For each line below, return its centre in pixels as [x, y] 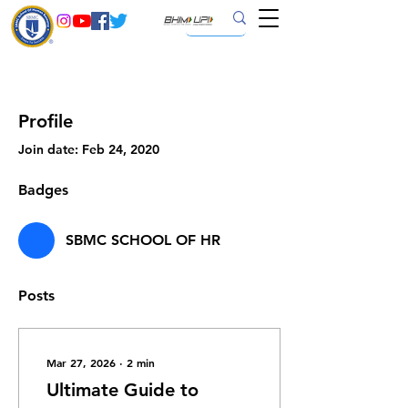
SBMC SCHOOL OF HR [143, 240]
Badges [43, 190]
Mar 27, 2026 [81, 362]
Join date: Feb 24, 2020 [89, 149]
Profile [46, 121]
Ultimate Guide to [122, 390]
